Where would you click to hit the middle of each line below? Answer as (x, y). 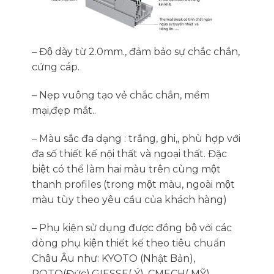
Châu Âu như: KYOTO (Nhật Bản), (113, 258)
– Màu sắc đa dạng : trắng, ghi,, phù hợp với (136, 138)
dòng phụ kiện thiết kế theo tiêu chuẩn (128, 243)
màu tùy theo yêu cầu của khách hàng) (129, 199)
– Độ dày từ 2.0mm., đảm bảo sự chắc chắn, (135, 52)
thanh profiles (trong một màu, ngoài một (133, 184)
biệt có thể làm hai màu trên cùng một (126, 169)
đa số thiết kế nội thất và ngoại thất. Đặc (129, 154)
